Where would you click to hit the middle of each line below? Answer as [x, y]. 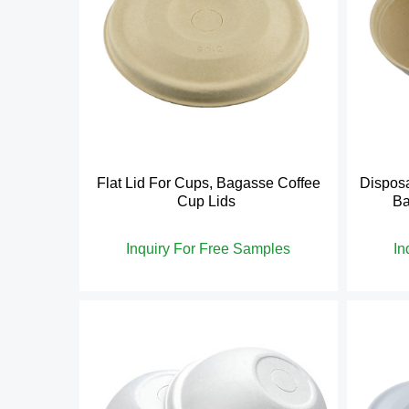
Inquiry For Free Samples [209, 248]
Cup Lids [209, 201]
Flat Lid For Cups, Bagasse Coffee [208, 183]
